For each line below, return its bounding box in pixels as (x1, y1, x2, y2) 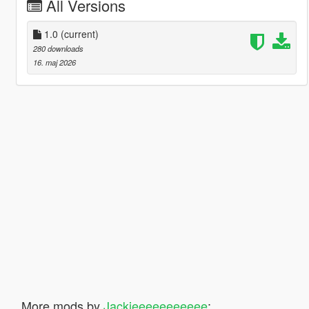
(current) (60, 26, 99, 41)
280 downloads (32, 42, 83, 54)
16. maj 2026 (32, 56, 76, 68)
